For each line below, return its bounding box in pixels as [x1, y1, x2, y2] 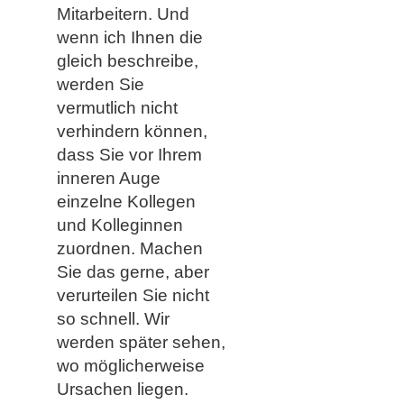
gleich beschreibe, [56, 50, 198, 70]
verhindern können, [56, 121, 207, 141]
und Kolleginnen [56, 215, 183, 234]
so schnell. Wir [56, 308, 170, 328]
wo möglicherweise [56, 355, 205, 375]
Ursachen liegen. [56, 379, 188, 399]
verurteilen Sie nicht [56, 285, 209, 305]
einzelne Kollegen [56, 191, 196, 211]
